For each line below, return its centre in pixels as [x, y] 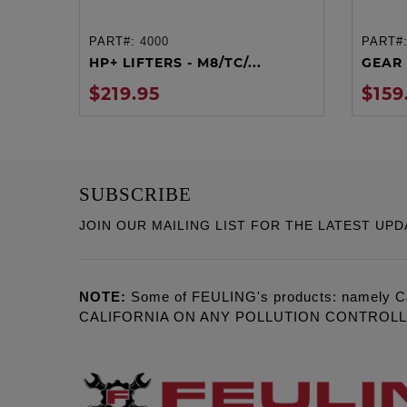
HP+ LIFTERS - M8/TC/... [175, 62]
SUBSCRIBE [135, 194]
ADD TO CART [202, 44]
